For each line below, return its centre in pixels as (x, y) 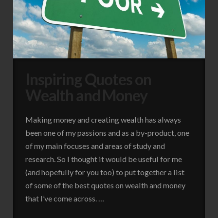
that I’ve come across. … (64, 199)
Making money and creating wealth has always (103, 120)
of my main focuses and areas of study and (95, 146)
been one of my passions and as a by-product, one (107, 133)
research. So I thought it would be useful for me (103, 159)
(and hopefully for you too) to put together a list (105, 172)
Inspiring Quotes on (88, 79)
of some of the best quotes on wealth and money (105, 185)
